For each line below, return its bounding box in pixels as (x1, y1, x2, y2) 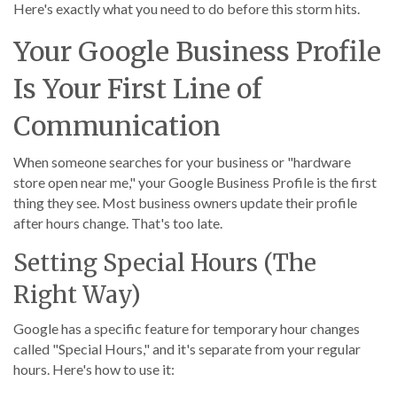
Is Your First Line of (13, 72, 262, 105)
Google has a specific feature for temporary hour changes (13, 320, 360, 337)
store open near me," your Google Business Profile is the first (13, 174, 377, 191)
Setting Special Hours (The (13, 248, 316, 277)
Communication (13, 109, 221, 143)
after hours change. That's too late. (13, 214, 222, 231)
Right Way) (13, 280, 141, 309)
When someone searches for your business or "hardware (13, 153, 351, 170)
